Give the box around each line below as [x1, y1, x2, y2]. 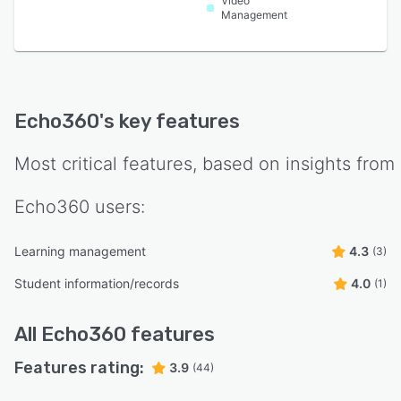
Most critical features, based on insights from [14, 153, 395, 175]
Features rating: [14, 358, 144, 379]
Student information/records [14, 276, 179, 292]
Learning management [14, 243, 146, 260]
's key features [99, 109, 240, 134]
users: [90, 196, 145, 218]
